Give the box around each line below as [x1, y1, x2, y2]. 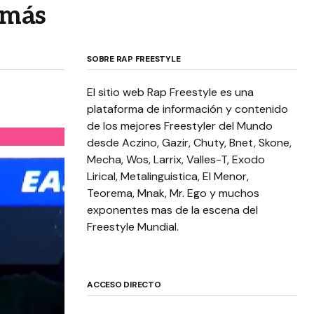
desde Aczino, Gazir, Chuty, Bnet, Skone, [87, 135, 292, 151]
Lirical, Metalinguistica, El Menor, [87, 169, 249, 184]
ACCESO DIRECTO [87, 279, 161, 291]
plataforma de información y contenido [87, 102, 288, 117]
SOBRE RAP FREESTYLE [87, 53, 181, 65]
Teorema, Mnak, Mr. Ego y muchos [87, 186, 259, 201]
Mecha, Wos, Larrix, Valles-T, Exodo [87, 152, 266, 168]
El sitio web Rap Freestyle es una [87, 85, 254, 100]
